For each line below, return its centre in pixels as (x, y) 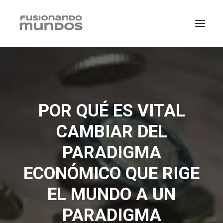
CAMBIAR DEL (111, 132)
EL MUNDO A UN (111, 194)
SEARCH (121, 193)
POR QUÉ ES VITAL (111, 111)
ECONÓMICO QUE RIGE (111, 173)
